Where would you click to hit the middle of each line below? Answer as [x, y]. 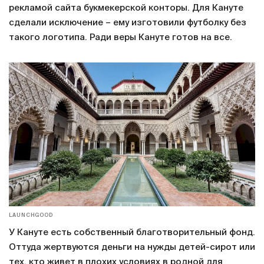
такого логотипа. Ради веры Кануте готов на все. [122, 37]
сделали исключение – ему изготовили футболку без [128, 22]
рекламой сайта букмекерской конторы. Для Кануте [126, 8]
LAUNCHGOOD [31, 216]
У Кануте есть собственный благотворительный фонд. [132, 233]
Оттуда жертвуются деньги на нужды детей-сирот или [132, 247]
